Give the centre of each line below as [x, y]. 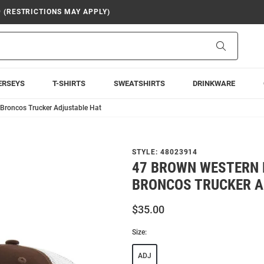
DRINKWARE [214, 83]
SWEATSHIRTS [139, 83]
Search [238, 45]
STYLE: [146, 152]
